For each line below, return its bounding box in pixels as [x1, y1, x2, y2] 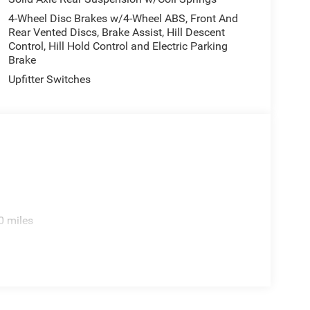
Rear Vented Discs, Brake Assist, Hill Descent [8, 26, 225, 39]
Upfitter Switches [8, 73, 91, 86]
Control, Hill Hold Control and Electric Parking [8, 39, 228, 53]
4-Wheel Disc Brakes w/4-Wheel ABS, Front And [8, 12, 238, 26]
